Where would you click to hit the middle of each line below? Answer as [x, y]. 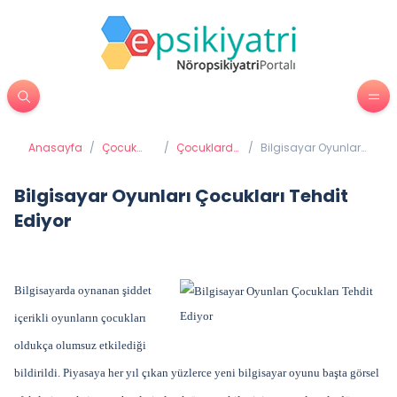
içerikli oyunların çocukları [80, 318]
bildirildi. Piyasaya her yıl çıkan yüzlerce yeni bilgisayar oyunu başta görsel [197, 373]
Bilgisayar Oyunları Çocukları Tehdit [181, 196]
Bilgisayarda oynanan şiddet [83, 290]
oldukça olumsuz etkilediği [80, 345]
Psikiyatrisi [129, 162]
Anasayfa [55, 148]
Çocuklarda [209, 148]
